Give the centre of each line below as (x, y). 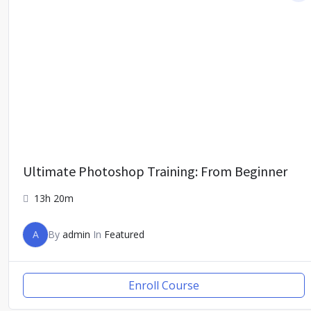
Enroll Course (164, 286)
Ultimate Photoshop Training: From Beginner (155, 171)
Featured (124, 235)
